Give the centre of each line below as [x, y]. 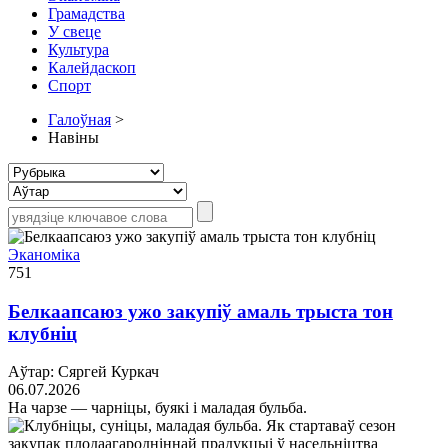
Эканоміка [44, 254]
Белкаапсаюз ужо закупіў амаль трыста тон [200, 311]
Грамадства [86, 13]
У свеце [74, 31]
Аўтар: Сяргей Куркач [83, 372]
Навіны [73, 137]
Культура [78, 49]
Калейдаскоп [92, 67]
